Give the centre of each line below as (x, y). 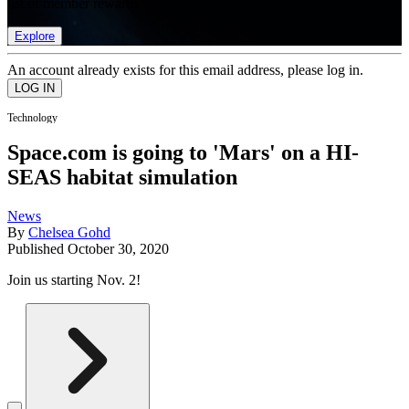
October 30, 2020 (118, 249)
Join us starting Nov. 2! (74, 280)
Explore (35, 36)
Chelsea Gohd (69, 233)
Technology (32, 117)
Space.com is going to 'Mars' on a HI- (183, 153)
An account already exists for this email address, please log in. (185, 69)
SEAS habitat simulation (122, 178)
